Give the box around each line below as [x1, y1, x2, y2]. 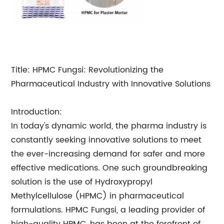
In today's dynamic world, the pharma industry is [11, 119, 207, 132]
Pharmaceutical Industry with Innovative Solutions [11, 77, 211, 90]
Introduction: [11, 105, 62, 118]
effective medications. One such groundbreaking [11, 161, 208, 174]
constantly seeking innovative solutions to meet [11, 133, 202, 146]
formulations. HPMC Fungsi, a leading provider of [11, 203, 205, 216]
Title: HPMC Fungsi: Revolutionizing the [11, 63, 164, 76]
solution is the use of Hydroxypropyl [11, 175, 153, 188]
